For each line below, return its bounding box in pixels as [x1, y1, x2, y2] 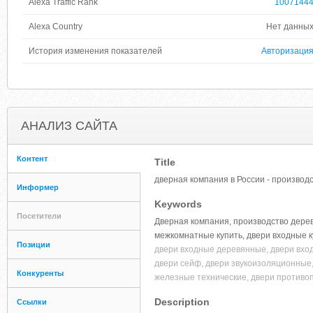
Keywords [154, 198, 202, 210]
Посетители [17, 212, 61, 220]
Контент [17, 154, 48, 163]
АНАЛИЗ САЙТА [21, 119, 117, 133]
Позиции [17, 240, 50, 249]
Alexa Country [29, 22, 82, 31]
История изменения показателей [29, 46, 162, 56]
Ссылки [17, 298, 47, 306]
